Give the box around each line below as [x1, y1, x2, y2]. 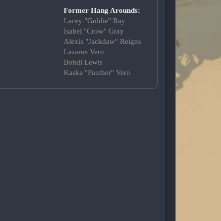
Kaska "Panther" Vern [63, 69, 130, 77]
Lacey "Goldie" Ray [63, 17, 125, 25]
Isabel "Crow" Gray [63, 27, 124, 36]
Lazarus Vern [63, 48, 104, 56]
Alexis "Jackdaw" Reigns [63, 37, 141, 46]
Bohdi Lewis [63, 58, 103, 67]
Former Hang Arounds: [63, 6, 140, 15]
